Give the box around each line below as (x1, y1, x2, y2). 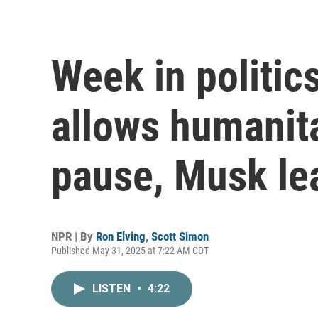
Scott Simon (151, 229, 209, 243)
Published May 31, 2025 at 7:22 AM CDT (51, 244, 209, 256)
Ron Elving (96, 229, 146, 243)
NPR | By (51, 229, 96, 243)
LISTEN (92, 281, 133, 295)
